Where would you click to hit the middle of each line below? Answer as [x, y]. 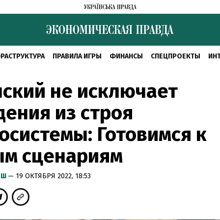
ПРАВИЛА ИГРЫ [77, 56]
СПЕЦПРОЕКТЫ [176, 56]
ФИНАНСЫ [126, 56]
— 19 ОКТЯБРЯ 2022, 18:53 [49, 176]
